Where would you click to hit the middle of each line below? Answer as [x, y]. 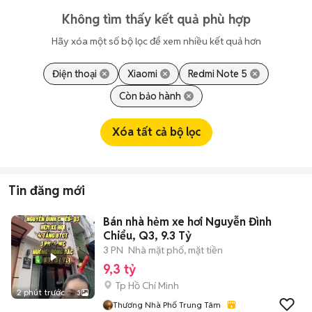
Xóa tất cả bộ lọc [156, 132]
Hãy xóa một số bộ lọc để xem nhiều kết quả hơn [156, 41]
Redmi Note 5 [218, 74]
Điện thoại [75, 74]
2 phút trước [41, 292]
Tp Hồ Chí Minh [147, 286]
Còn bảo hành [150, 96]
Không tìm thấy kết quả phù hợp [156, 19]
